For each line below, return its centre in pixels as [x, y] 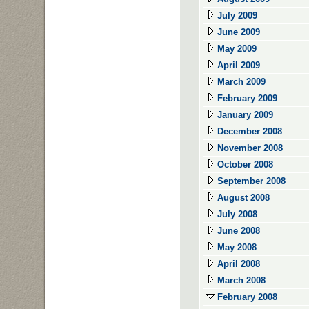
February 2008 [246, 297]
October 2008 [244, 165]
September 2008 [250, 181]
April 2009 [237, 65]
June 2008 [237, 231]
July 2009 [236, 16]
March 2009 [240, 82]
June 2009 [237, 32]
